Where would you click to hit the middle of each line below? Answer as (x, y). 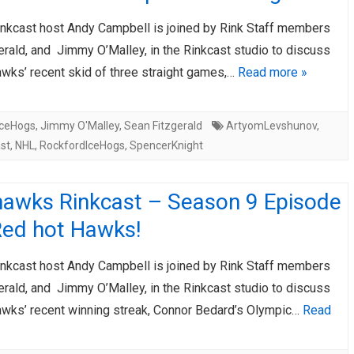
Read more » (273, 72)
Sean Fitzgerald (163, 126)
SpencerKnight (166, 145)
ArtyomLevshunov (271, 126)
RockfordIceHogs (82, 145)
